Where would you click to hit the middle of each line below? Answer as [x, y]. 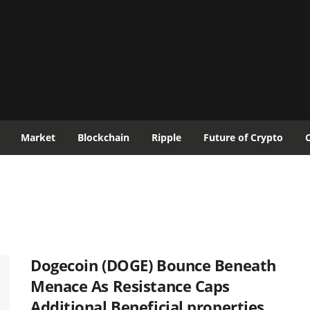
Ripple [166, 137]
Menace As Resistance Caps [130, 286]
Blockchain [103, 137]
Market [38, 137]
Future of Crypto [243, 137]
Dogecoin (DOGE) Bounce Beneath [153, 265]
